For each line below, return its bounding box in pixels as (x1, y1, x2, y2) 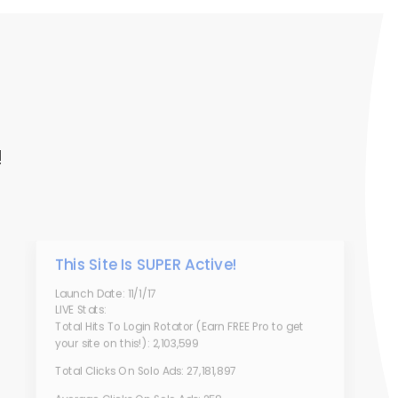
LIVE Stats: (54, 302, 107, 318)
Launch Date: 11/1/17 (54, 285, 157, 301)
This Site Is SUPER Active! (54, 254, 237, 275)
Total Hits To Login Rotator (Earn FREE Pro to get (54, 319, 305, 335)
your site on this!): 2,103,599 (54, 335, 199, 351)
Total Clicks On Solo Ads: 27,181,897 (54, 363, 237, 379)
